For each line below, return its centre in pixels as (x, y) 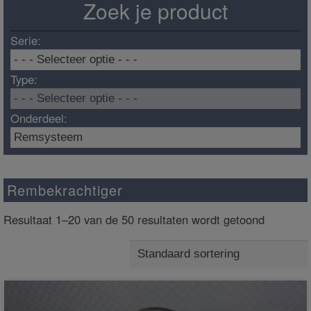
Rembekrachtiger (65, 190)
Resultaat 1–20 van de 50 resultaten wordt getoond (134, 220)
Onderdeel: (39, 118)
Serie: (26, 41)
